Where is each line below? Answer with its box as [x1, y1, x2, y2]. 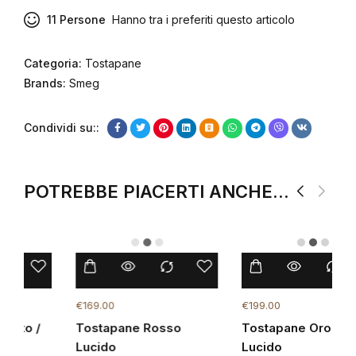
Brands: [24, 76, 69, 91]
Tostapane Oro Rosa [199, 319, 323, 335]
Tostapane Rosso [33, 319, 140, 335]
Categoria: [24, 56, 85, 71]
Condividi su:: [24, 121, 99, 135]
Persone [56, 13, 106, 27]
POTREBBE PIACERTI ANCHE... [24, 180, 289, 202]
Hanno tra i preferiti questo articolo [106, 13, 295, 27]
